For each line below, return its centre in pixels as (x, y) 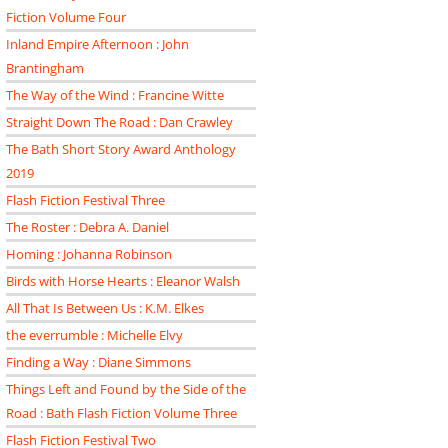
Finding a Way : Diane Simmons (98, 362)
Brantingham (45, 68)
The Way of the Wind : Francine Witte (115, 95)
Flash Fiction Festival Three (85, 200)
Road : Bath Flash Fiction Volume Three (121, 413)
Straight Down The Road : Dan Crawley (119, 122)
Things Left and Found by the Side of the (126, 389)
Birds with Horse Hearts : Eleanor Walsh (123, 281)
